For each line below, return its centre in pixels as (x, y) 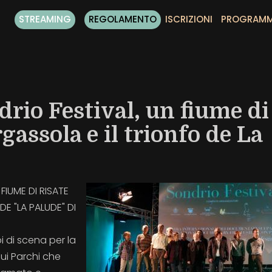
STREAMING (45, 19)
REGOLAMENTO (122, 19)
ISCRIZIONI (189, 19)
